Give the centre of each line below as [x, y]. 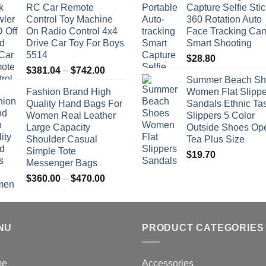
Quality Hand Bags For [74, 103]
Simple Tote [51, 151]
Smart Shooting [219, 43]
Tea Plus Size [216, 139]
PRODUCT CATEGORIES [203, 227]
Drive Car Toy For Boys [75, 43]
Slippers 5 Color [221, 115]
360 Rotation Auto [224, 19]
